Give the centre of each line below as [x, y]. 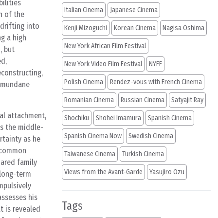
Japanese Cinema [134, 10]
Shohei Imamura [118, 118]
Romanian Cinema [89, 100]
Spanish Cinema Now [93, 136]
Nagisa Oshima [183, 28]
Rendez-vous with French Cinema [156, 82]
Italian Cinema [84, 10]
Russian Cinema [143, 100]
